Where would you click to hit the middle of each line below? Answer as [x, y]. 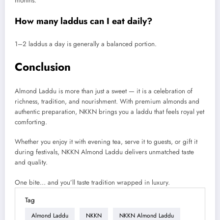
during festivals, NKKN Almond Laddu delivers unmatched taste [104, 152]
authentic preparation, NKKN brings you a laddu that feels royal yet [110, 112]
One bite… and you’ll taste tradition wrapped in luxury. [92, 182]
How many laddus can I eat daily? [83, 21]
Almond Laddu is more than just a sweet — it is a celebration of [104, 91]
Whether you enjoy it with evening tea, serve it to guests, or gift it [106, 142]
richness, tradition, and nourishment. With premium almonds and [107, 102]
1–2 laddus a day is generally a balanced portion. [86, 44]
